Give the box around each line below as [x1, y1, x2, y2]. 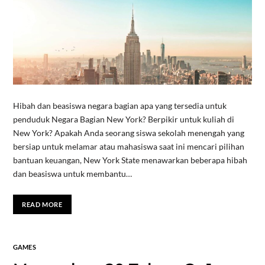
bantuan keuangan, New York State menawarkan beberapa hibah [12, 154, 247, 165]
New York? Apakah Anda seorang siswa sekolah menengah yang [12, 127, 244, 138]
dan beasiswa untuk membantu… [12, 168, 132, 179]
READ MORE [22, 201, 63, 209]
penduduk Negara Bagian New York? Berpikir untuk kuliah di [12, 114, 234, 124]
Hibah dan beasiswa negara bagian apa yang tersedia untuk [12, 100, 227, 111]
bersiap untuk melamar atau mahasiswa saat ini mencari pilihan [12, 141, 244, 151]
